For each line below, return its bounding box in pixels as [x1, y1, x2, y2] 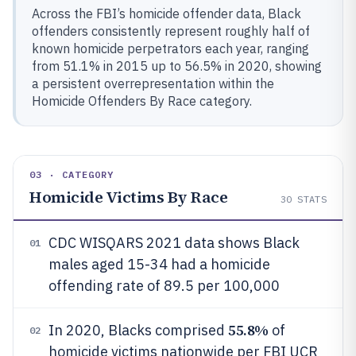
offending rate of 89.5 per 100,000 [48, 277, 280, 295]
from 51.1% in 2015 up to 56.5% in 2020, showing [32, 58, 322, 74]
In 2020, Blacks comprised [48, 321, 228, 339]
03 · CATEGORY [29, 168, 114, 180]
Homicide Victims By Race [29, 186, 227, 208]
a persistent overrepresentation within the [32, 75, 274, 91]
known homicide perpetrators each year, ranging [32, 41, 309, 56]
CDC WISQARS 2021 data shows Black [48, 234, 300, 252]
